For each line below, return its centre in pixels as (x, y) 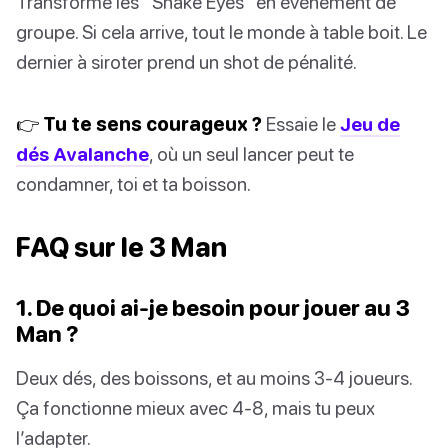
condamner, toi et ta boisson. (133, 184)
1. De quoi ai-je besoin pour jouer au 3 (213, 308)
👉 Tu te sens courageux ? (139, 124)
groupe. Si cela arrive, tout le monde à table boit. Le (221, 32)
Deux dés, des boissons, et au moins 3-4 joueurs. (214, 378)
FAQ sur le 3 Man (121, 247)
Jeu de (370, 124)
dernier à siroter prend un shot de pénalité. (186, 62)
